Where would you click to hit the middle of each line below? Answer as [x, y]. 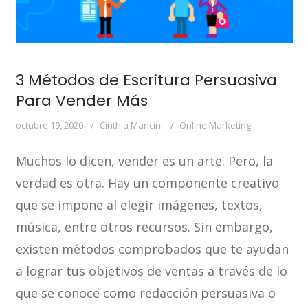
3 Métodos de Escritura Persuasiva [146, 80]
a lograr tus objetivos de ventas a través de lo [151, 271]
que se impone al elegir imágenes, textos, [139, 205]
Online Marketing [215, 125]
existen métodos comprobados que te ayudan [152, 249]
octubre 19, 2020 [49, 125]
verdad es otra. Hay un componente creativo [147, 183]
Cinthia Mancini [131, 125]
